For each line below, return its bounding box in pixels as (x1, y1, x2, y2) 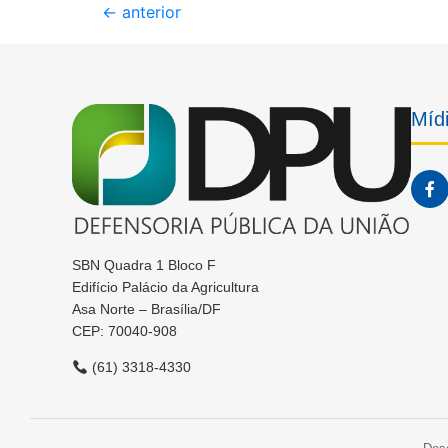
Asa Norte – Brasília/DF (72, 301, 221, 318)
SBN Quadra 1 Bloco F (72, 257, 216, 274)
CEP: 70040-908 (72, 323, 177, 340)
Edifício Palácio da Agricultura (72, 279, 259, 296)
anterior (117, 2, 181, 22)
